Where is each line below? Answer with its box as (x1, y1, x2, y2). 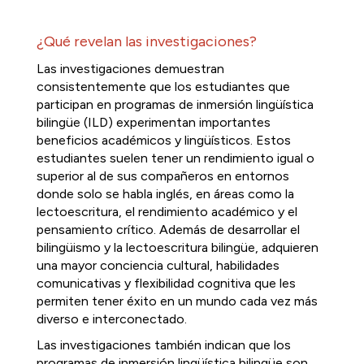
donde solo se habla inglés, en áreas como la (37, 186, 294, 201)
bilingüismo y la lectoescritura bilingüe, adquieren (37, 240, 318, 255)
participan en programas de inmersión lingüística (37, 97, 314, 112)
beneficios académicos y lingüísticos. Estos (37, 132, 291, 148)
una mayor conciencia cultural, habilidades (37, 258, 279, 273)
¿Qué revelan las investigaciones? (37, 32, 257, 50)
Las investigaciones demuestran (37, 61, 224, 76)
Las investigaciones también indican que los (37, 337, 291, 353)
